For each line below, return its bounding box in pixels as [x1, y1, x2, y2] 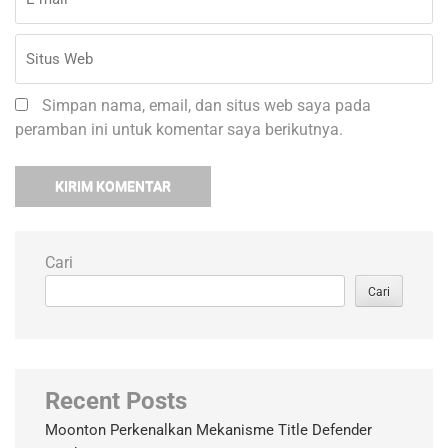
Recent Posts [45, 387, 187, 416]
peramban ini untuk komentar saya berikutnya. [15, 120, 343, 140]
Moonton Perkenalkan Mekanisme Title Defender [45, 421, 372, 440]
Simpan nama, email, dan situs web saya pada [42, 96, 371, 116]
